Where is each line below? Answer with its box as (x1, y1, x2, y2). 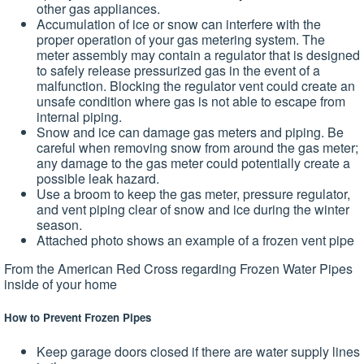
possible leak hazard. (37, 169, 159, 188)
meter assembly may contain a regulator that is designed (37, 45, 360, 65)
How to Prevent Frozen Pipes (4, 310, 151, 326)
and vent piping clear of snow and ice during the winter (37, 200, 349, 219)
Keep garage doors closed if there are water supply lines (37, 341, 360, 361)
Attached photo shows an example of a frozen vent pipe (37, 231, 354, 250)
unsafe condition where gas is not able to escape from (37, 92, 345, 111)
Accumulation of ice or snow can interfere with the (37, 15, 321, 34)
